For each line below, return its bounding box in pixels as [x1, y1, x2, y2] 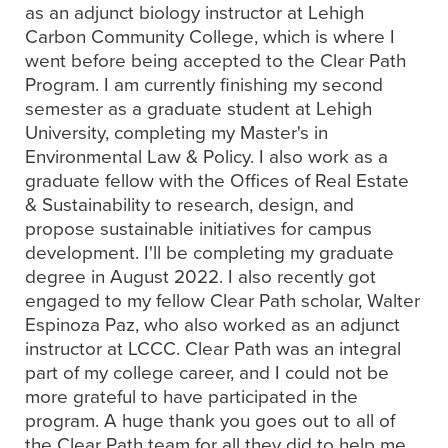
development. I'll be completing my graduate [25, 238, 394, 267]
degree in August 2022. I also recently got [25, 262, 376, 291]
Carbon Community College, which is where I [25, 22, 395, 51]
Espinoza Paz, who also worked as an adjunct [25, 310, 400, 339]
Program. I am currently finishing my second [25, 70, 383, 99]
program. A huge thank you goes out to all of [25, 406, 395, 435]
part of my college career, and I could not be [25, 358, 389, 387]
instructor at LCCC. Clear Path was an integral [25, 334, 401, 363]
